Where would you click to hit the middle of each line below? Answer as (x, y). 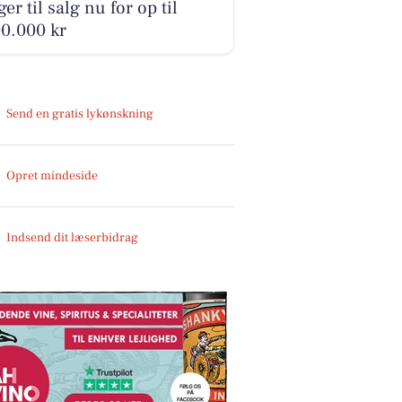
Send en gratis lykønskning (80, 114)
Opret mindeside (52, 175)
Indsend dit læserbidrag (73, 237)
